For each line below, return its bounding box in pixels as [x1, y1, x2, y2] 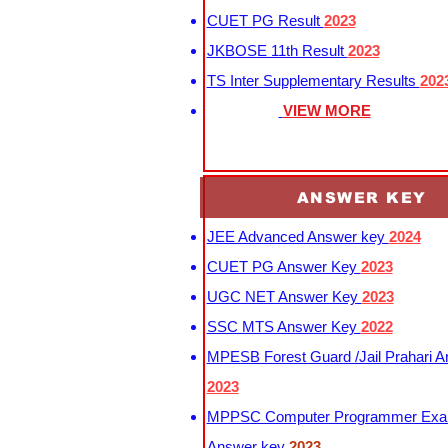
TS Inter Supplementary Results [206, 72, 420, 89]
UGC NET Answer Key [206, 288, 362, 305]
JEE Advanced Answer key [206, 228, 389, 245]
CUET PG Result [206, 12, 324, 29]
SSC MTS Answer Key [206, 318, 361, 335]
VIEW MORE [282, 102, 371, 119]
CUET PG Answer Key [206, 258, 361, 275]
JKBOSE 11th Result [206, 42, 348, 59]
